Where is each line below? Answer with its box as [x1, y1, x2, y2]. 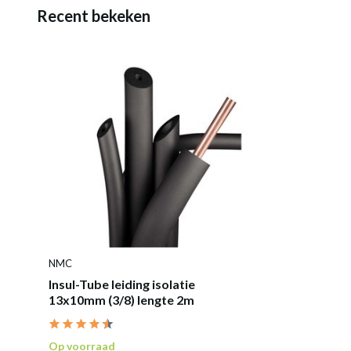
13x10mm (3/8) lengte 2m [49, 291, 194, 307]
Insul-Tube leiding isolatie [49, 276, 195, 291]
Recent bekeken [37, 6, 150, 25]
